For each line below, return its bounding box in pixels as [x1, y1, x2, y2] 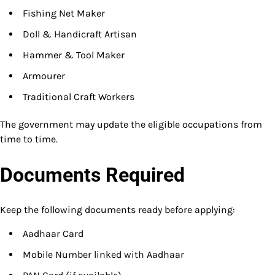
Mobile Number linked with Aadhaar [23, 249, 184, 261]
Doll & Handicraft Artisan [23, 28, 137, 41]
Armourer [23, 70, 65, 82]
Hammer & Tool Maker [23, 49, 125, 61]
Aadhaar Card [23, 228, 83, 240]
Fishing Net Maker [23, 7, 105, 20]
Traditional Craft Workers [23, 91, 134, 103]
